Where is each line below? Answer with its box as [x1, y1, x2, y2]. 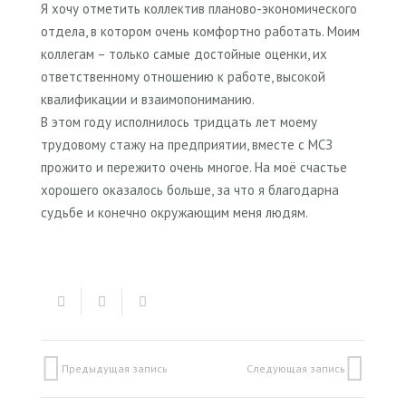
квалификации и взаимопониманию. [41, 90, 255, 108]
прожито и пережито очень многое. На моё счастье [41, 158, 347, 176]
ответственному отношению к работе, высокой [41, 67, 325, 85]
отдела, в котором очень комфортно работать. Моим [41, 22, 360, 40]
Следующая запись [246, 361, 345, 375]
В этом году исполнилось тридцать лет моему [41, 112, 317, 130]
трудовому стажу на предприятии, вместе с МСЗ [41, 135, 333, 153]
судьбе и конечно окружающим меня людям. [41, 203, 308, 221]
